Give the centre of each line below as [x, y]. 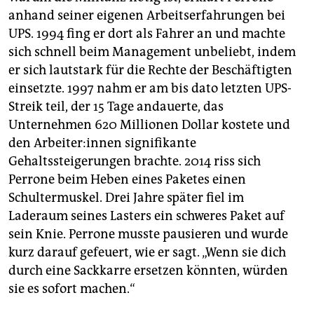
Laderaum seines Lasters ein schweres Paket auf [146, 216]
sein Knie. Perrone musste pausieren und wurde [148, 234]
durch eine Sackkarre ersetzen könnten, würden [148, 270]
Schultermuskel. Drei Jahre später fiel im [126, 197]
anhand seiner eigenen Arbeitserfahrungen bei [147, 15]
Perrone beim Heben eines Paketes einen [127, 179]
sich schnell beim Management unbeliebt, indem [152, 52]
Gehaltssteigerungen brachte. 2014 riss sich [135, 161]
